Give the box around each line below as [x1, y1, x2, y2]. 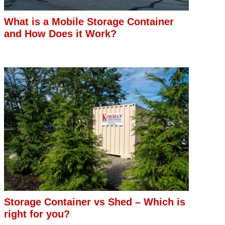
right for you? [4, 208, 70, 220]
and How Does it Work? [4, 28, 117, 40]
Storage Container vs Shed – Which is [4, 196, 185, 208]
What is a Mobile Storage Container [4, 16, 174, 28]
